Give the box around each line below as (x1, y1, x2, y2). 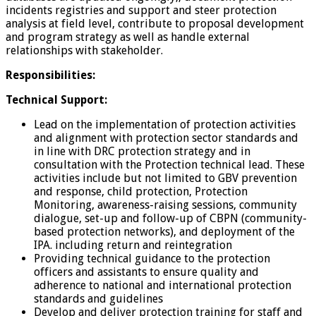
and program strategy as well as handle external (6, 30, 250, 44)
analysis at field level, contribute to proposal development (6, 16, 304, 30)
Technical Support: (6, 92, 107, 107)
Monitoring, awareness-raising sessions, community (34, 197, 297, 212)
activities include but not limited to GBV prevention (34, 171, 297, 185)
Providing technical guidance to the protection (34, 251, 270, 265)
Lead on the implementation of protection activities (34, 117, 296, 131)
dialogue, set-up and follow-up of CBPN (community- (34, 211, 307, 225)
